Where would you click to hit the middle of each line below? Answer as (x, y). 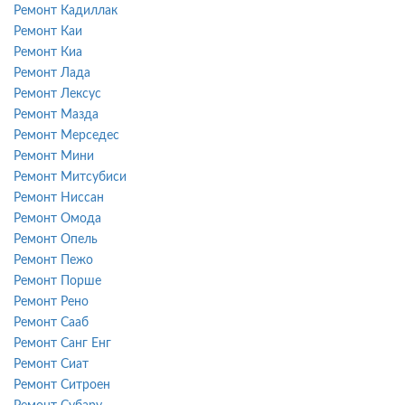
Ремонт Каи (48, 31)
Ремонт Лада (52, 73)
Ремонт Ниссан (59, 198)
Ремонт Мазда (56, 114)
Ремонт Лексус (57, 94)
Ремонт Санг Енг (62, 343)
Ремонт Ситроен (62, 385)
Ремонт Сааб (51, 322)
